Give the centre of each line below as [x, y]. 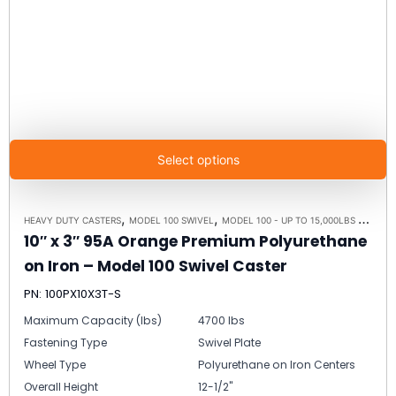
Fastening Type [65, 343]
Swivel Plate [229, 343]
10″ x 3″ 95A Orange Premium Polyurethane [195, 242]
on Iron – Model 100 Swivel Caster [156, 267]
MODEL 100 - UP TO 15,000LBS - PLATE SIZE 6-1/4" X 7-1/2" [290, 221]
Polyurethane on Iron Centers [277, 365]
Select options [198, 160]
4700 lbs [221, 321]
